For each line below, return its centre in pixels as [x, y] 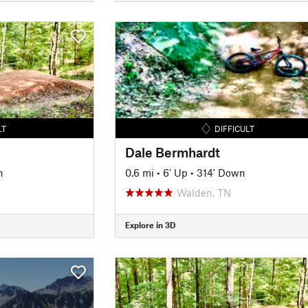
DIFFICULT [235, 128]
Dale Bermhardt [172, 152]
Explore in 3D [150, 225]
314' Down [221, 172]
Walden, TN [203, 192]
